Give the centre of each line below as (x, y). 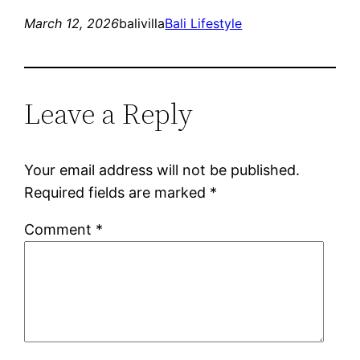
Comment (60, 229)
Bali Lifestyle (204, 23)
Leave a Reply (109, 113)
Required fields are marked (117, 192)
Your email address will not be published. (162, 170)
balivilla (142, 23)
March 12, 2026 (72, 23)
